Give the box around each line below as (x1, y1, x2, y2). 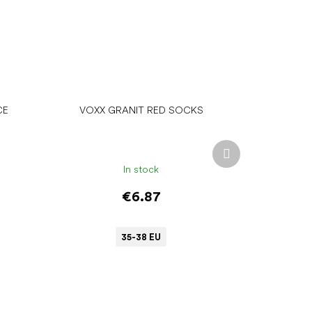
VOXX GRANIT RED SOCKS (79, 104, 203, 116)
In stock (123, 163, 159, 175)
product (229, 153, 265, 165)
